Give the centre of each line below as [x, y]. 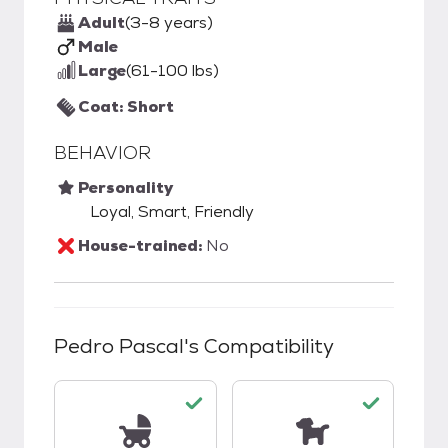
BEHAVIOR [102, 152]
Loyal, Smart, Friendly [172, 211]
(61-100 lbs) [172, 70]
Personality [125, 187]
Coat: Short [126, 106]
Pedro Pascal [119, 346]
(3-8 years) [169, 22]
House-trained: [142, 245]
